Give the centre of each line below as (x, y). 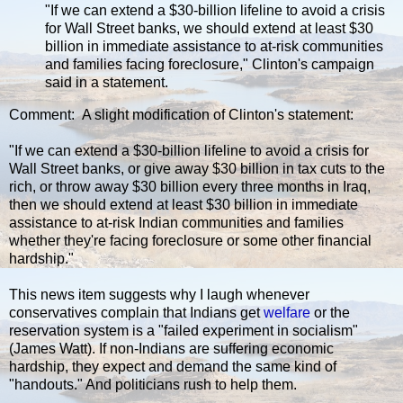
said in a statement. (107, 83)
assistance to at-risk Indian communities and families (176, 223)
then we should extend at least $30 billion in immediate (184, 205)
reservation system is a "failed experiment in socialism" (184, 331)
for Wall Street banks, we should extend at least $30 (209, 29)
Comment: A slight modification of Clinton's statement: (181, 115)
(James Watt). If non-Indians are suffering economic (171, 349)
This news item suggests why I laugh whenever (159, 295)
